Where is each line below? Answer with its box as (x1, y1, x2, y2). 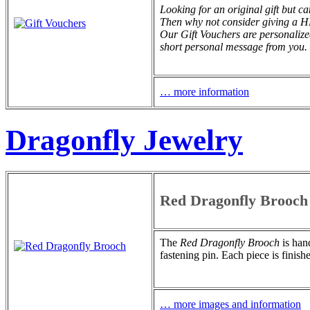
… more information (160, 85, 249, 98)
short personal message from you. (160, 40, 307, 53)
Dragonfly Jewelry (6, 123, 243, 156)
